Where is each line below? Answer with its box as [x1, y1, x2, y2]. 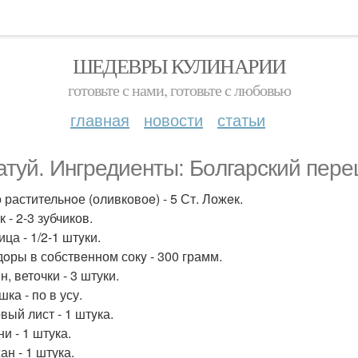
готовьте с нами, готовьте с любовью [67, 79, 291, 101]
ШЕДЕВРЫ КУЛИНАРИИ [72, 52, 286, 79]
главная [70, 108, 129, 131]
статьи [217, 108, 265, 131]
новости [144, 108, 203, 131]
